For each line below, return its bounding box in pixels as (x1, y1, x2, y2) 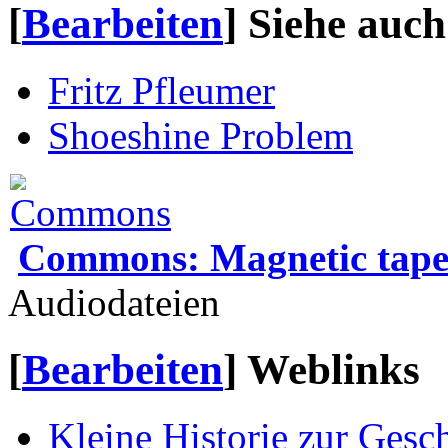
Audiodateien (8, 281, 220, 325)
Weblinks (247, 346, 420, 394)
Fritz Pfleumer (48, 69, 275, 113)
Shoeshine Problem (48, 114, 353, 158)
